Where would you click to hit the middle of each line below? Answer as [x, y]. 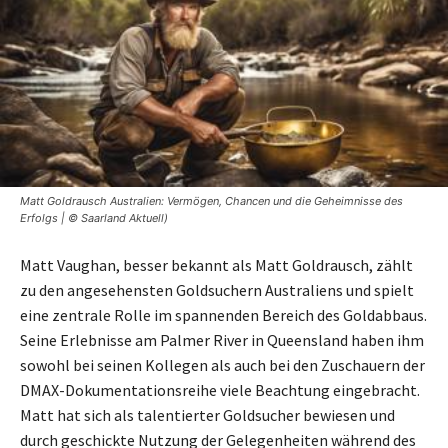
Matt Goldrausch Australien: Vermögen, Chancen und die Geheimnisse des [211, 201]
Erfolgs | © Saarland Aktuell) [94, 218]
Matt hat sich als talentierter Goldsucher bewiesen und [207, 415]
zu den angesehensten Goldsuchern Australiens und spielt [217, 290]
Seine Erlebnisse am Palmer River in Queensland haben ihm [222, 340]
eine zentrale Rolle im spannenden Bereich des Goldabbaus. [223, 315]
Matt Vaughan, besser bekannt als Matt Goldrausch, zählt [216, 265]
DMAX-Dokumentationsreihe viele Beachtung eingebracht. [220, 390]
